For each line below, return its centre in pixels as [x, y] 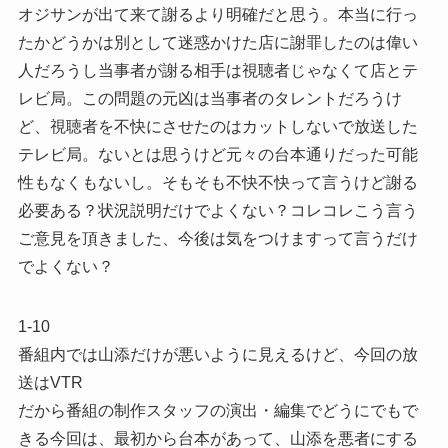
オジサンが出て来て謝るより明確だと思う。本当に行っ [217, 14]
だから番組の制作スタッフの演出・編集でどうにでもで [217, 410]
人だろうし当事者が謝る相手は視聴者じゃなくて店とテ [217, 70]
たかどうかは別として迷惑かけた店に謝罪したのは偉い [217, 42]
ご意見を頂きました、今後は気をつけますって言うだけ [217, 238]
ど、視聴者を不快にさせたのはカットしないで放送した [217, 126]
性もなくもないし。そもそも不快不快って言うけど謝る [217, 182]
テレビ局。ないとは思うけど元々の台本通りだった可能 [217, 154]
